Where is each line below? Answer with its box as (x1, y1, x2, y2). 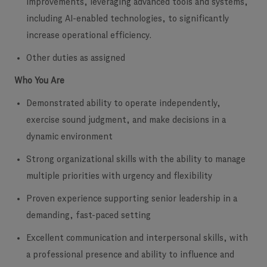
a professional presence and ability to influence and (26, 250, 234, 260)
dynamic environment (26, 132, 113, 142)
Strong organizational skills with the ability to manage (26, 155, 246, 164)
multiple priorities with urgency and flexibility (26, 172, 212, 181)
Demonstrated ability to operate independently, (26, 99, 221, 108)
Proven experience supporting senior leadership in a (26, 194, 237, 204)
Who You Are (14, 76, 64, 86)
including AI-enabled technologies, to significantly (26, 14, 229, 24)
